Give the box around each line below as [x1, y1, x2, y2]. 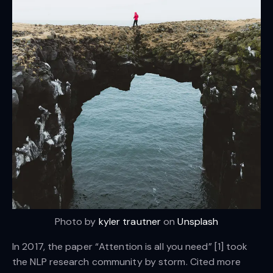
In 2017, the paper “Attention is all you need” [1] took [12, 239, 248, 253]
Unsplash [177, 214, 219, 228]
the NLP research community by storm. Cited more [12, 255, 241, 268]
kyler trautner [98, 214, 161, 228]
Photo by [54, 214, 99, 228]
